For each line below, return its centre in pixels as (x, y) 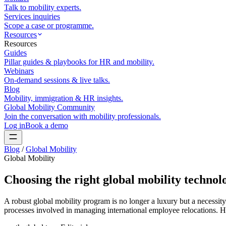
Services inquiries (32, 16)
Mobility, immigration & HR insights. (64, 98)
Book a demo (47, 125)
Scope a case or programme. (49, 25)
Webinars (19, 71)
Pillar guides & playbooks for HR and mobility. (79, 62)
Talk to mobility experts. (43, 7)
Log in (15, 125)
